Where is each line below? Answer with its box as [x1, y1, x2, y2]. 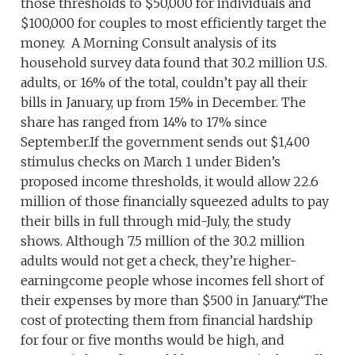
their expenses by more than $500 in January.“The [21, 292, 329, 309]
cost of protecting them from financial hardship [21, 312, 314, 329]
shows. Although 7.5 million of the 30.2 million [21, 233, 306, 250]
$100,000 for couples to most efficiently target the [21, 15, 327, 32]
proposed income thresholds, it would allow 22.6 [21, 174, 319, 190]
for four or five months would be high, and [21, 332, 285, 349]
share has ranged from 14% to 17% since [21, 114, 268, 131]
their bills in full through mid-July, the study [21, 213, 292, 230]
